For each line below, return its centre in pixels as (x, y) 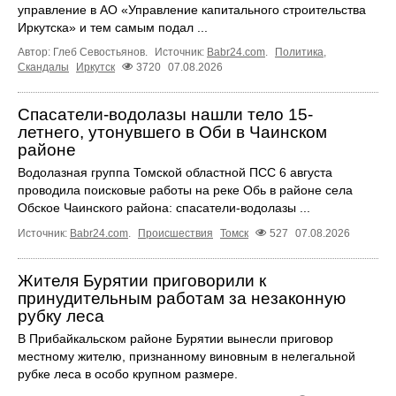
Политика (299, 53)
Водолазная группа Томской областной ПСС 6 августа (175, 173)
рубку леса (61, 316)
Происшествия (175, 234)
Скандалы (43, 68)
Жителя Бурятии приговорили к (142, 281)
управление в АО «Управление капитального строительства (192, 10)
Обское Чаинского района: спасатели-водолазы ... (164, 208)
